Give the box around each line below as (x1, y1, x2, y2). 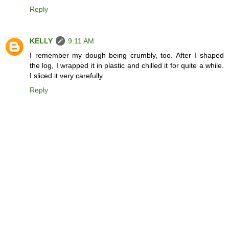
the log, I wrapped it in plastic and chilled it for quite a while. (30, 61, 224, 70)
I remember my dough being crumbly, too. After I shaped (30, 51, 224, 60)
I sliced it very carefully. (30, 72, 104, 80)
